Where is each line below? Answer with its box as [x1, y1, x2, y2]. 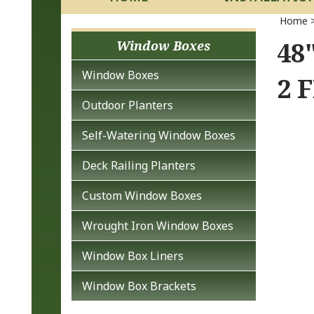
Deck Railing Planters [82, 158, 196, 173]
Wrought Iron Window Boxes [82, 218, 233, 233]
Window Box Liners [82, 248, 184, 264]
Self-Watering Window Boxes [82, 128, 235, 143]
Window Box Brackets [82, 278, 196, 294]
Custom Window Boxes [82, 188, 202, 203]
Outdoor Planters [82, 97, 173, 113]
